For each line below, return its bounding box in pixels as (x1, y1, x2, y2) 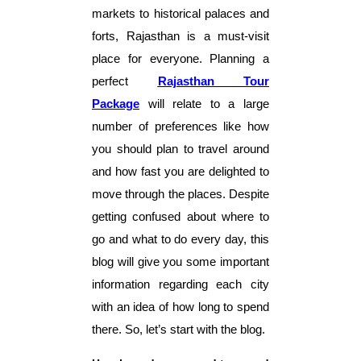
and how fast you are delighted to (92, 164, 269, 178)
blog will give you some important (92, 255, 269, 268)
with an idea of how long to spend (92, 300, 269, 313)
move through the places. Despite (92, 187, 269, 201)
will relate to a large (147, 97, 270, 110)
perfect (92, 74, 158, 88)
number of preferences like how (92, 119, 269, 133)
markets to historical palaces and (92, 6, 269, 20)
